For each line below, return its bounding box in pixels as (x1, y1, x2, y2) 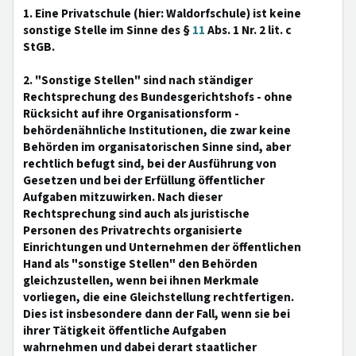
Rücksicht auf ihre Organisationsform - (23, 105, 239, 122)
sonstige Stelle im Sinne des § (23, 21, 192, 39)
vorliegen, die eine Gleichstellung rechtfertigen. (23, 288, 294, 306)
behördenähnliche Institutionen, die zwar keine (23, 122, 291, 139)
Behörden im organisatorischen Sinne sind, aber (23, 138, 291, 156)
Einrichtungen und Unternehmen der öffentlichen (23, 238, 301, 256)
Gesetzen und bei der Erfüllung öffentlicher (23, 172, 265, 189)
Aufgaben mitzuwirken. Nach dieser (23, 188, 222, 206)
